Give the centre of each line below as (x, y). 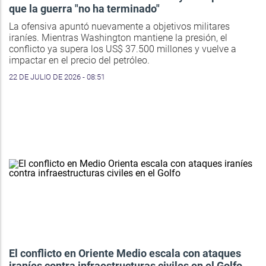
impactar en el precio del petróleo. (79, 61)
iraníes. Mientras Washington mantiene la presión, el (118, 38)
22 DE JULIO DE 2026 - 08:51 (57, 77)
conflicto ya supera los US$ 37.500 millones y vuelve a (123, 49)
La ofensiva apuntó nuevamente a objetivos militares (119, 27)
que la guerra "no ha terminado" (84, 9)
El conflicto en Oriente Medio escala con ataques (125, 254)
